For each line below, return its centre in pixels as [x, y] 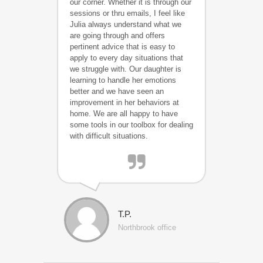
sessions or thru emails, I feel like [127, 13]
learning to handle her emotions [123, 80]
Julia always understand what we [126, 24]
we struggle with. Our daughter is [126, 69]
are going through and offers [117, 36]
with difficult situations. [109, 136]
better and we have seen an [117, 91]
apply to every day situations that [127, 58]
